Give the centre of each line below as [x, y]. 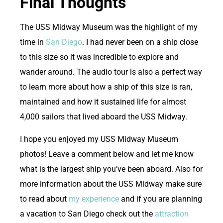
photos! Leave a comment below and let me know [107, 154]
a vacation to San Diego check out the [86, 214]
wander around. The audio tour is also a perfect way [111, 72]
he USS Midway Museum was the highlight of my [111, 27]
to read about [44, 199]
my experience [94, 199]
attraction [171, 214]
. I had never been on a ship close [140, 42]
